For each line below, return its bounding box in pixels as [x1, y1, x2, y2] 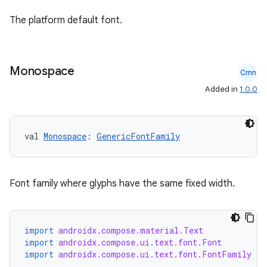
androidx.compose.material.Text [58, 225, 203, 236]
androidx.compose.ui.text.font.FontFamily [58, 249, 252, 260]
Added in [205, 84, 240, 94]
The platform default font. [10, 14, 122, 26]
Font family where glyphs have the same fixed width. [10, 178, 235, 190]
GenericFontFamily [97, 131, 180, 142]
